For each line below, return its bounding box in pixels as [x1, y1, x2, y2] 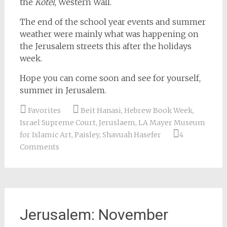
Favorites [27, 106, 61, 115]
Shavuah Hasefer [102, 130, 161, 139]
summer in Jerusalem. [19, 85, 106, 95]
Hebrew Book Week [124, 106, 193, 115]
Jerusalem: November [19, 206, 168, 223]
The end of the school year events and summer [19, 17, 206, 27]
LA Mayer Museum [138, 118, 205, 127]
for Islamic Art [19, 130, 71, 139]
